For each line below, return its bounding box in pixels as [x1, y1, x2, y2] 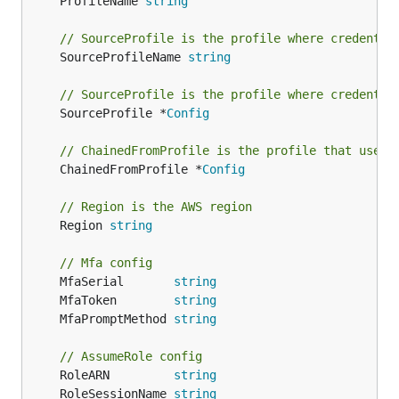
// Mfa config [60, 256, 152, 270]
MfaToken [60, 293, 174, 307]
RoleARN [60, 368, 174, 382]
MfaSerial [60, 274, 174, 289]
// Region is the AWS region [60, 199, 252, 214]
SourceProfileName [60, 50, 188, 64]
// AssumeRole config [60, 349, 202, 363]
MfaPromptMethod [60, 312, 174, 326]
